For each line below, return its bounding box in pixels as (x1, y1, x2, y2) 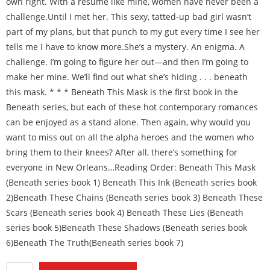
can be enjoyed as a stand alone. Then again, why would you (6, 116, 251, 128)
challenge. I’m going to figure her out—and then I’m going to (6, 56, 248, 67)
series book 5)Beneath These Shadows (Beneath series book (6, 222, 247, 233)
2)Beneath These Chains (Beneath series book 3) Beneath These (6, 192, 263, 203)
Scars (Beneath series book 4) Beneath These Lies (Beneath (6, 207, 243, 218)
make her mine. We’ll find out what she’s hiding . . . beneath (6, 71, 248, 83)
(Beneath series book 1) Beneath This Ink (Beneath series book (6, 177, 257, 188)
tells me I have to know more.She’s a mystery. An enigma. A (6, 41, 245, 52)
